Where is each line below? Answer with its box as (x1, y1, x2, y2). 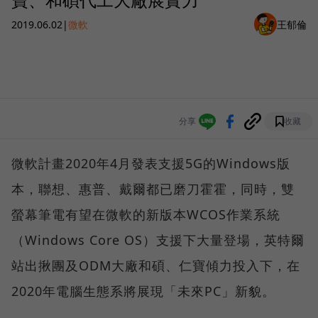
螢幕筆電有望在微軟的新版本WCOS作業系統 (11, 206, 280, 224)
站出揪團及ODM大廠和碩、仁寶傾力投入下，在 (11, 257, 300, 275)
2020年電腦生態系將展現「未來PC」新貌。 (11, 283, 275, 300)
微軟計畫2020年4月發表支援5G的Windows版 (11, 155, 290, 172)
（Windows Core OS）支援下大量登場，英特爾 (11, 231, 305, 249)
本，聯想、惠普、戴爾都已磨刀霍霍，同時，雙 (11, 180, 295, 198)
